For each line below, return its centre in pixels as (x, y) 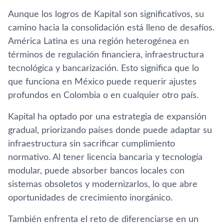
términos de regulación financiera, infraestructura (106, 55)
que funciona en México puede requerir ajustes (102, 82)
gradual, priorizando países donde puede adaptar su (110, 130)
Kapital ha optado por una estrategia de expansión (107, 117)
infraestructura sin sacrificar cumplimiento (91, 144)
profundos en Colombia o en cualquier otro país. (103, 95)
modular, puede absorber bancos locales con (96, 171)
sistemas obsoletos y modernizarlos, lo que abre (103, 184)
